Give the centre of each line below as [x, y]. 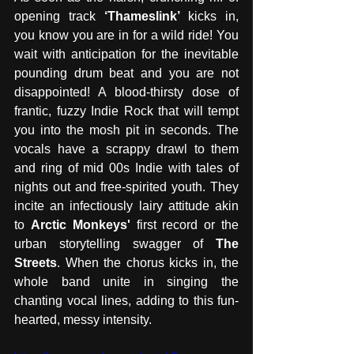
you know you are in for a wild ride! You [126, 36]
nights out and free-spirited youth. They [126, 187]
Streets [36, 263]
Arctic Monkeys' [80, 225]
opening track [59, 17]
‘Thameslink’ [146, 17]
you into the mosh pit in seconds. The [126, 130]
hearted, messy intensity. [85, 320]
